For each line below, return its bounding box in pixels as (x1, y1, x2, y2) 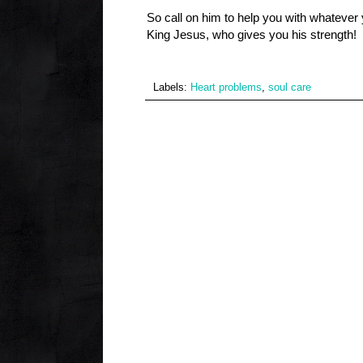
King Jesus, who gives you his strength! (147, 27, 357, 41)
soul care (268, 81, 311, 93)
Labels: (153, 81, 190, 93)
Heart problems (190, 81, 262, 93)
